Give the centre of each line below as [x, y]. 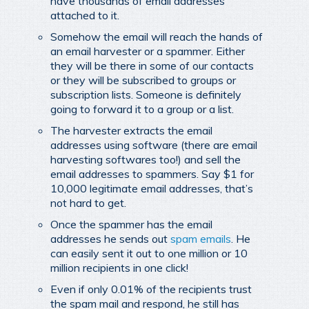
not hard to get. [88, 202]
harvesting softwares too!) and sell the [146, 159]
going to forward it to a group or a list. [142, 109]
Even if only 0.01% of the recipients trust [151, 289]
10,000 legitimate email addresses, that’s [152, 188]
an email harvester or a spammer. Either [148, 51]
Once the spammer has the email [131, 224]
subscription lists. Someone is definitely [146, 94]
